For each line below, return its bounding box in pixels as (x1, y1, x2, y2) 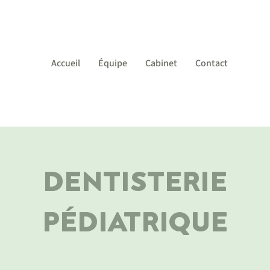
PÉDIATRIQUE (42, 204, 228, 237)
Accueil (51, 57, 80, 69)
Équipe (98, 57, 127, 69)
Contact (195, 57, 228, 69)
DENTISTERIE (43, 164, 227, 197)
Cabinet (145, 57, 177, 69)
